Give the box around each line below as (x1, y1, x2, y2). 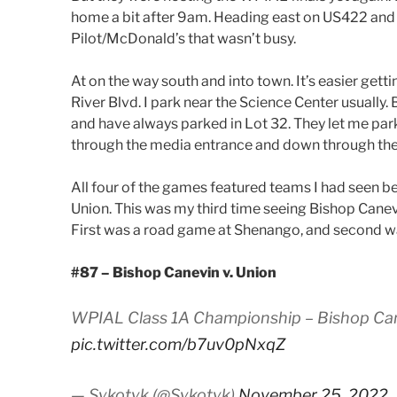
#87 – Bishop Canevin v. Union (71, 263, 276, 281)
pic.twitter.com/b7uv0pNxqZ (71, 334, 285, 354)
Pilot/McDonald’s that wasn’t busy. (71, 29, 296, 47)
